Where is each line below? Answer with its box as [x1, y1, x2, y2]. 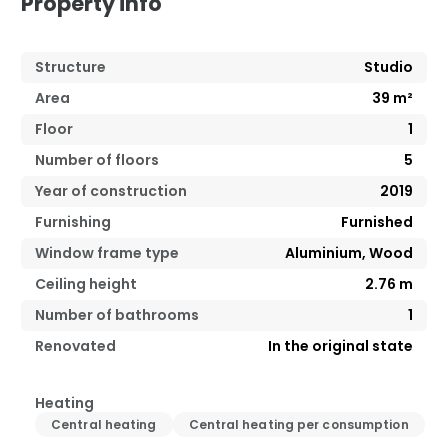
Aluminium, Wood [285, 242, 413, 263]
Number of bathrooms [35, 304, 199, 325]
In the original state [268, 335, 413, 356]
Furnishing [35, 211, 111, 232]
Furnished [341, 211, 413, 232]
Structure [35, 56, 106, 77]
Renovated [35, 335, 116, 356]
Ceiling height [35, 273, 137, 294]
